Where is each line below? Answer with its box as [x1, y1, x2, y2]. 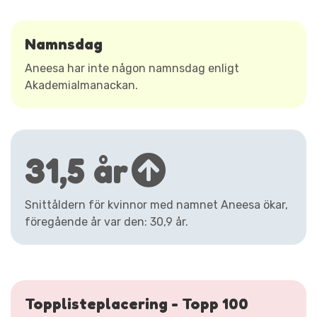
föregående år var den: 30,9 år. [25, 214, 188, 229]
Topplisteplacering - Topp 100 [25, 294, 248, 313]
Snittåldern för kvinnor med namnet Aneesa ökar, [25, 197, 288, 212]
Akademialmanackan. [25, 78, 138, 92]
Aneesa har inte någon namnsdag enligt [25, 61, 239, 75]
